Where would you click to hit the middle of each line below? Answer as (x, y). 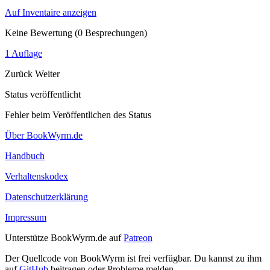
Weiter (47, 74)
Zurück (20, 74)
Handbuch (25, 155)
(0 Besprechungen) (110, 33)
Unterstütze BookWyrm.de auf (64, 237)
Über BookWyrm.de (44, 135)
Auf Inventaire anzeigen (51, 12)
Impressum (26, 217)
